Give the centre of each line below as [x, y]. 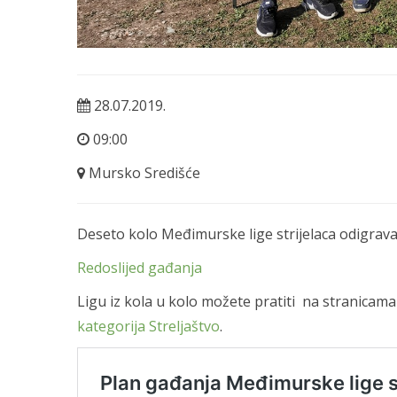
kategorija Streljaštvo [148, 326]
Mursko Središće [143, 172]
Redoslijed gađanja [140, 267]
